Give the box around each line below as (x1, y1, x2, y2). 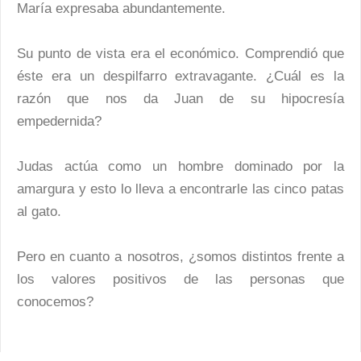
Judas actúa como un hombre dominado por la (17, 159, 344, 174)
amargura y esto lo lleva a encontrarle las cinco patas (17, 181, 344, 197)
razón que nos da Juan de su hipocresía (17, 91, 344, 106)
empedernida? (17, 114, 102, 129)
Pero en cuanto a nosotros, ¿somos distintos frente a (17, 249, 344, 264)
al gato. (17, 204, 61, 219)
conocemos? (17, 294, 93, 309)
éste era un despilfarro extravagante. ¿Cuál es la (17, 68, 344, 84)
